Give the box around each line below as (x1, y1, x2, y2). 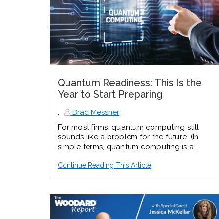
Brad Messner (70, 108, 120, 117)
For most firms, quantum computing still (58, 122, 199, 131)
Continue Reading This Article (58, 161, 151, 169)
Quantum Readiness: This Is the (58, 76, 202, 88)
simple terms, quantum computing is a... (58, 142, 198, 151)
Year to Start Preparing (58, 88, 163, 100)
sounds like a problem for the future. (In (58, 132, 199, 141)
